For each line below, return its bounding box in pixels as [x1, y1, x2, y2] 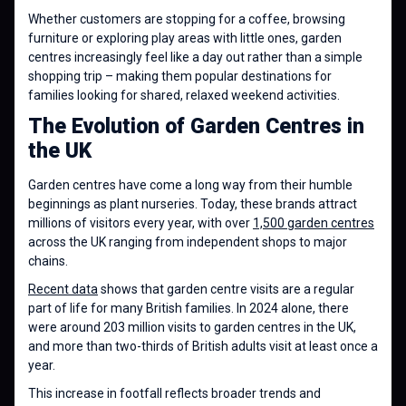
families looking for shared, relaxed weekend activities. [28, 88, 340, 102]
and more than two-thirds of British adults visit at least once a [28, 339, 378, 353]
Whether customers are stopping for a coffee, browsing [28, 12, 345, 26]
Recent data [28, 282, 98, 296]
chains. [28, 254, 68, 268]
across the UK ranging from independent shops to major [28, 235, 347, 249]
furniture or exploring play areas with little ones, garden [28, 31, 342, 45]
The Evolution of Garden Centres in [28, 114, 364, 139]
